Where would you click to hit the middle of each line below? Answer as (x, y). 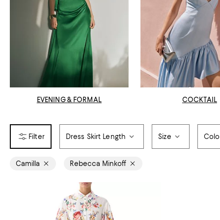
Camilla (28, 163)
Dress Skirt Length (96, 136)
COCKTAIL (199, 99)
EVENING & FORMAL (69, 99)
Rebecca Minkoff (98, 163)
